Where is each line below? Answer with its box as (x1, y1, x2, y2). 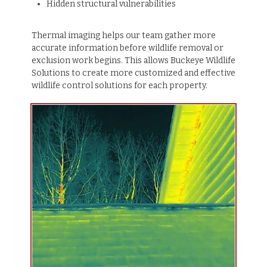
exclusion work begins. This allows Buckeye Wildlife (31, 55, 235, 66)
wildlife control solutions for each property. (31, 80, 207, 91)
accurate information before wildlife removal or (31, 43, 223, 54)
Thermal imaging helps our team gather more (31, 30, 216, 41)
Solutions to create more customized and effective (31, 68, 235, 79)
